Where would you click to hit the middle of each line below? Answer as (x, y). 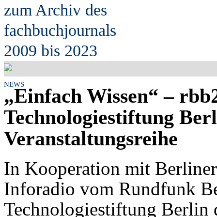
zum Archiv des (55, 10)
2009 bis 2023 (51, 51)
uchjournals (78, 30)
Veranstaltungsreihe (91, 139)
